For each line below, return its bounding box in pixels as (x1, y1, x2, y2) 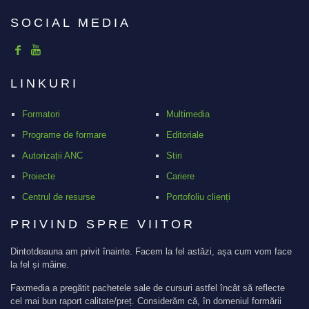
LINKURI (10, 77, 79, 91)
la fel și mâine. (10, 259, 69, 270)
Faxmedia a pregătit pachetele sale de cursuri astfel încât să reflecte (10, 283, 285, 294)
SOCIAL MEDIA (10, 16, 131, 30)
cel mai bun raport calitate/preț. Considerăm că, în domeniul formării (10, 296, 281, 307)
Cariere (166, 171, 195, 182)
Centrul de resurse (21, 192, 95, 203)
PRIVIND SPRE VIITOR (10, 217, 195, 232)
